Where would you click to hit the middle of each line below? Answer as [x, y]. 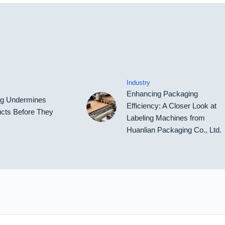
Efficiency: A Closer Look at [171, 106]
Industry [138, 83]
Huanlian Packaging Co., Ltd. [174, 130]
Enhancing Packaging [162, 94]
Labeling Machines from [165, 118]
